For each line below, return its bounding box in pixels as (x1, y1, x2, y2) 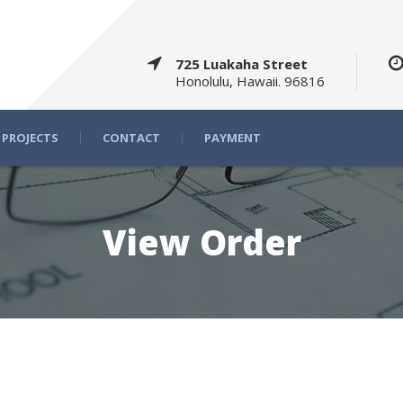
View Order (102, 219, 301, 265)
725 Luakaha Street (175, 55, 308, 73)
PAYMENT (204, 130, 261, 146)
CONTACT (103, 130, 160, 146)
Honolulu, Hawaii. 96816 (175, 72, 325, 90)
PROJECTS (2, 130, 58, 146)
